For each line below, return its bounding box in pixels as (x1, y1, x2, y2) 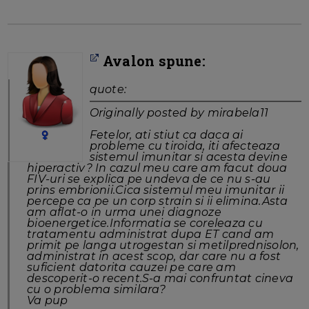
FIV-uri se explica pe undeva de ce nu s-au (27, 172, 271, 186)
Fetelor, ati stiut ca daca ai (89, 128, 243, 142)
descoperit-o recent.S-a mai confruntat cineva (27, 272, 294, 286)
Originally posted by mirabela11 (89, 106, 269, 120)
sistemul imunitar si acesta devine (89, 150, 288, 164)
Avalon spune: (99, 52, 206, 70)
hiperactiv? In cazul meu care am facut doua (27, 161, 288, 175)
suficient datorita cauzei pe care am (27, 261, 236, 275)
